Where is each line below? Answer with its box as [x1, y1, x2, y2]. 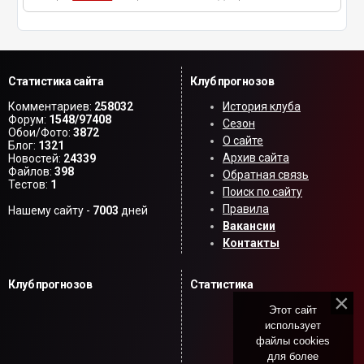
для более [267, 349, 319, 362]
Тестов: [8, 177, 50, 191]
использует [265, 318, 322, 331]
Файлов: [8, 164, 54, 178]
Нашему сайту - [8, 203, 93, 217]
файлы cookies [256, 334, 331, 347]
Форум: [8, 112, 49, 126]
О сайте [223, 133, 263, 147]
